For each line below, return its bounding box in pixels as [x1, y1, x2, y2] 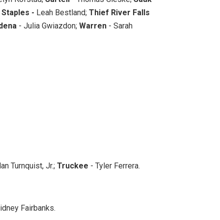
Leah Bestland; [34, 7, 89, 17]
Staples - [1, 7, 34, 17]
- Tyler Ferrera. [88, 161, 140, 170]
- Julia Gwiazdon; [17, 21, 79, 30]
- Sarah [107, 21, 133, 30]
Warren [79, 21, 107, 30]
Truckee [57, 161, 88, 170]
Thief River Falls [89, 7, 150, 17]
